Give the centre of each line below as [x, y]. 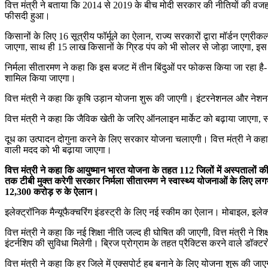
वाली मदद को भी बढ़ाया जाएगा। [58, 150]
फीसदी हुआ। [28, 16]
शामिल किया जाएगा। [40, 78]
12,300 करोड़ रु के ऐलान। [52, 191]
